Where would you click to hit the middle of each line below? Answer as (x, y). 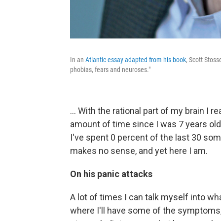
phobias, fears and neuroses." (110, 70)
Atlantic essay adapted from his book (136, 60)
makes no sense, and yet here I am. (139, 151)
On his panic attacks (111, 174)
